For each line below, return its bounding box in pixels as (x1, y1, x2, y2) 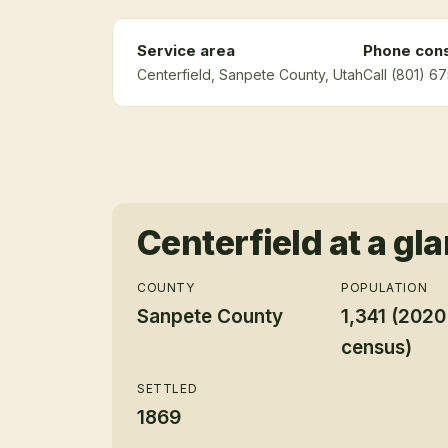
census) (341, 336, 413, 359)
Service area (137, 41, 235, 60)
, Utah (325, 66, 363, 83)
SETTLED (137, 381, 198, 396)
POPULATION (341, 280, 428, 295)
